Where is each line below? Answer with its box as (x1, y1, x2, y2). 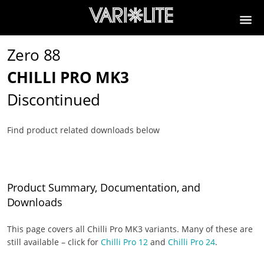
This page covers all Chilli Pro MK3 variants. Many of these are (6, 223, 253, 235)
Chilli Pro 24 (167, 236, 215, 247)
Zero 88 (6, 44, 61, 65)
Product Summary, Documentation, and (6, 180, 201, 194)
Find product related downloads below (6, 124, 160, 136)
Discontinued (6, 89, 101, 110)
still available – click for (6, 236, 101, 247)
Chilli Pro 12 (100, 236, 148, 247)
